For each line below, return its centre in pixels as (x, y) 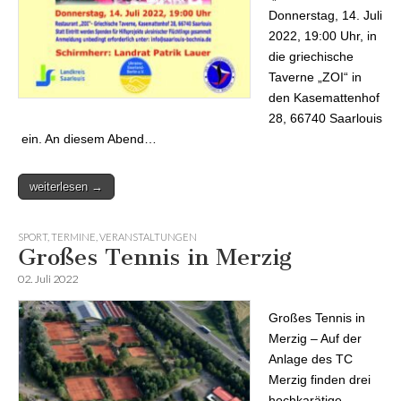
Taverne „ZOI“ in (315, 77)
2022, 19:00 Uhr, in (323, 35)
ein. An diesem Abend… (87, 138)
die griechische (311, 56)
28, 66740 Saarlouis (325, 118)
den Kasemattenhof (324, 97)
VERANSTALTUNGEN (148, 236)
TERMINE (73, 236)
